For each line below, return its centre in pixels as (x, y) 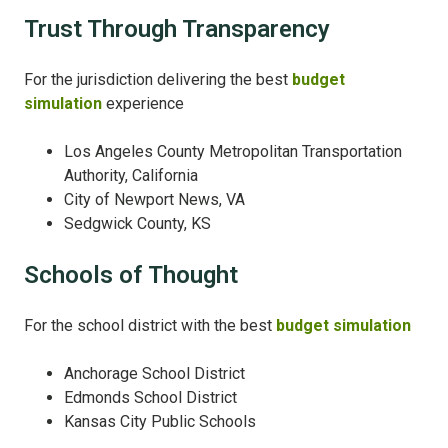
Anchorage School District (154, 374)
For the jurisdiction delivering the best (158, 80)
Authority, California (131, 176)
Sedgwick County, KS (137, 224)
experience (143, 104)
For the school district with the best (150, 326)
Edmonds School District (150, 398)
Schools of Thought (131, 275)
